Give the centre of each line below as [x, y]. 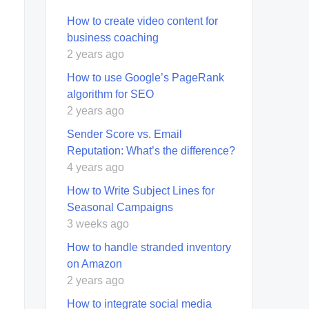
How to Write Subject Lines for [141, 190]
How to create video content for [142, 21]
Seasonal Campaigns [120, 207]
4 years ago [96, 167]
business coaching [113, 37]
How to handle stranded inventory [149, 247]
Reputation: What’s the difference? [151, 150]
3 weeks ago [98, 223]
